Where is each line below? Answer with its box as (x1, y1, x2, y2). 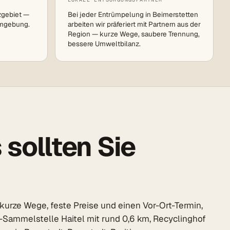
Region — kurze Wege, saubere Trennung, (67, 29, 200, 39)
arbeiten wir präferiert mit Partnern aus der (67, 20, 201, 29)
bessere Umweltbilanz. (67, 39, 141, 49)
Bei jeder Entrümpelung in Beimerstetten (67, 10, 198, 20)
